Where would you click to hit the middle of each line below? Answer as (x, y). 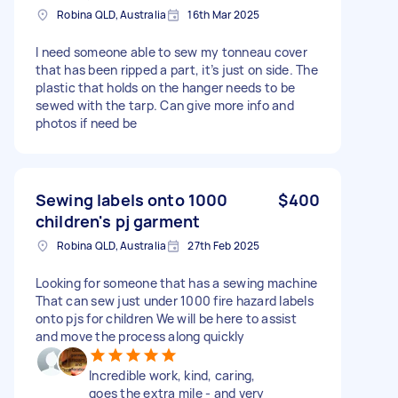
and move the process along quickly (140, 336)
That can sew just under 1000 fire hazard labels (175, 300)
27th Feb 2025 (224, 245)
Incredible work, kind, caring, (172, 375)
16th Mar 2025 (224, 14)
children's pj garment (118, 221)
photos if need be (87, 123)
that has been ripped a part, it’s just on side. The (177, 69)
